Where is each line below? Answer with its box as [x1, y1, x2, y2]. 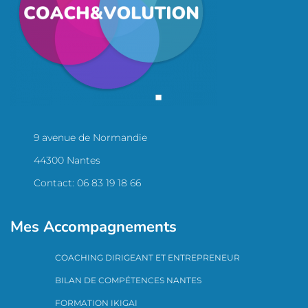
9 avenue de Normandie [34, 131, 148, 144]
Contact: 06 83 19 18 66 [34, 177, 142, 189]
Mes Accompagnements [10, 217, 177, 237]
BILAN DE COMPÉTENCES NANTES [55, 275, 202, 285]
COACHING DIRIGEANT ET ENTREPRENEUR [55, 252, 241, 263]
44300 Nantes [34, 154, 101, 166]
